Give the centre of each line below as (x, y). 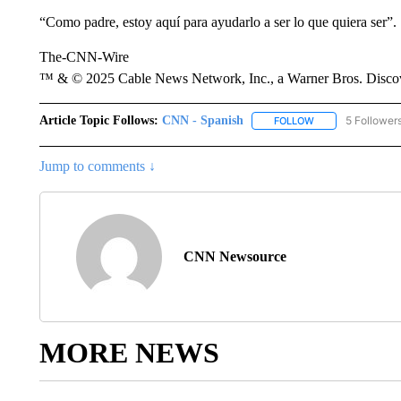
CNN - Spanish (202, 120)
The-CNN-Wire (84, 57)
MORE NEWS (129, 353)
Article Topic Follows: (98, 120)
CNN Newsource (235, 257)
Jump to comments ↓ (97, 166)
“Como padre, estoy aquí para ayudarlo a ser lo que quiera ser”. (218, 22)
